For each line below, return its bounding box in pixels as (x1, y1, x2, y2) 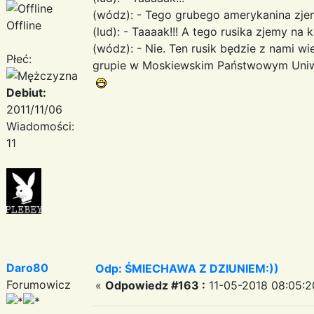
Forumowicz (6, 277, 71, 292)
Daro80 (6, 260, 48, 275)
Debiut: (6, 85, 46, 100)
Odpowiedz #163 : (105, 278, 205, 292)
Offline (6, 18, 41, 32)
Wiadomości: (6, 118, 74, 133)
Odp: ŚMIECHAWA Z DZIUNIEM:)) (95, 261, 279, 275)
